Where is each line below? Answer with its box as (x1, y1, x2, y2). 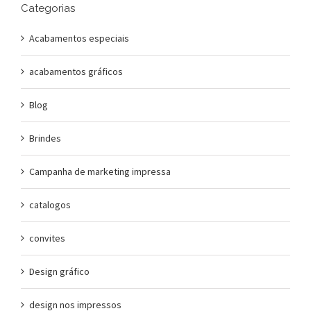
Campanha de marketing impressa (29, 165, 171, 178)
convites (29, 231, 65, 244)
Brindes (29, 131, 61, 144)
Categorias (21, 1, 75, 15)
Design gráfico (29, 264, 90, 278)
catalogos (29, 198, 71, 211)
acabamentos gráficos (29, 65, 123, 78)
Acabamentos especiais (29, 31, 129, 44)
